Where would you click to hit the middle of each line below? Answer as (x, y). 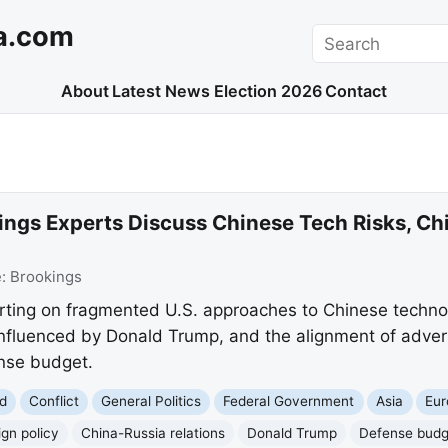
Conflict (54, 401)
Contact (356, 91)
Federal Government (289, 401)
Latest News (161, 91)
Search (339, 35)
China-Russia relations (153, 432)
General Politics (151, 401)
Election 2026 (267, 91)
